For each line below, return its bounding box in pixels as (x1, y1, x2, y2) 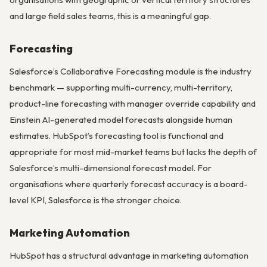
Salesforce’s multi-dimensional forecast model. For (10, 162, 212, 173)
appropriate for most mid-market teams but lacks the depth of (10, 145, 257, 157)
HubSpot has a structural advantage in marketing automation (10, 249, 249, 261)
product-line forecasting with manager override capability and (10, 97, 256, 109)
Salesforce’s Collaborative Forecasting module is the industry (10, 65, 252, 77)
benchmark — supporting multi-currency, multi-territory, (10, 81, 232, 93)
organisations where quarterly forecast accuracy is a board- (10, 178, 248, 190)
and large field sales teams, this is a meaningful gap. (10, 10, 211, 21)
